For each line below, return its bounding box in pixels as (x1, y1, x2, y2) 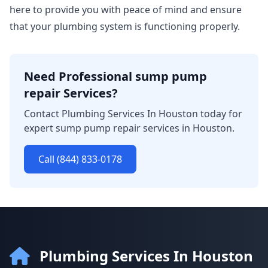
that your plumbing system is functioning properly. (10, 20, 240, 33)
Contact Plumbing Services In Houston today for (24, 107, 242, 120)
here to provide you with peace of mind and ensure (10, 3, 242, 16)
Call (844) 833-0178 (38, 153, 122, 166)
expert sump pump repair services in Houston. (24, 121, 234, 135)
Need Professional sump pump (24, 68, 207, 84)
